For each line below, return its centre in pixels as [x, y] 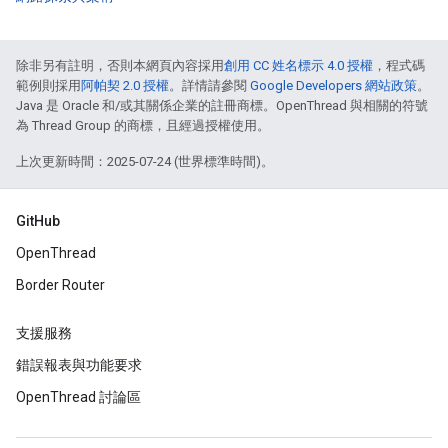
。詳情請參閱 [209, 86]
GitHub [38, 221]
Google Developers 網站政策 [333, 86]
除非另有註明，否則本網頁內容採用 [120, 66]
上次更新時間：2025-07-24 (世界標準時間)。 [145, 162]
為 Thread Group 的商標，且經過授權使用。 [143, 126]
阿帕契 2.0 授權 [125, 86]
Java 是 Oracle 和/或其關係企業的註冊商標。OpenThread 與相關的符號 [222, 106]
